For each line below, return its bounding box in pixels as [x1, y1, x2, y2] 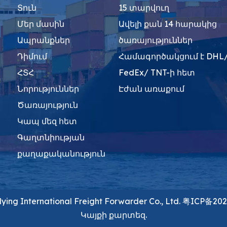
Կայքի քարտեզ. [80, 209, 147, 220]
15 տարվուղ [119, 3, 169, 13]
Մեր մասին [17, 19, 64, 29]
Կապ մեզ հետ [17, 116, 77, 126]
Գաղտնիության [17, 132, 85, 142]
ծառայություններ [119, 35, 193, 45]
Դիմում [17, 51, 47, 61]
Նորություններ [17, 84, 79, 94]
